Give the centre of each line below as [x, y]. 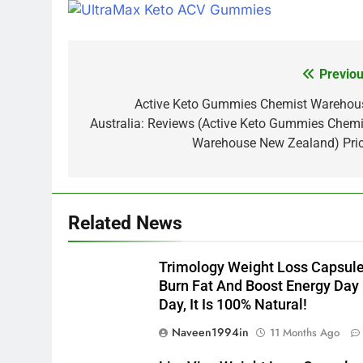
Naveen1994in [211, 332]
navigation [129, 107]
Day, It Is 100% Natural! [233, 304]
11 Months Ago [305, 332]
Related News [125, 222]
